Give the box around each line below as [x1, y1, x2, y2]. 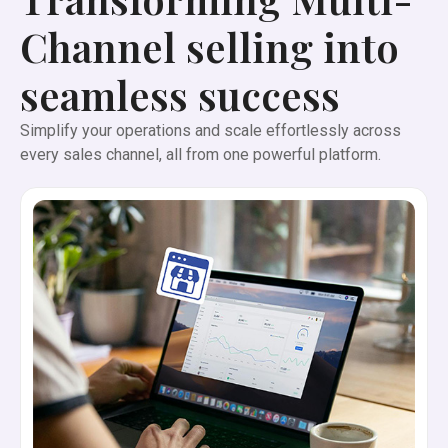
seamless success [20, 68, 340, 121]
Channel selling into [20, 20, 399, 73]
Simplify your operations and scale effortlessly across [20, 121, 401, 140]
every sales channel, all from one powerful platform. [20, 145, 381, 164]
